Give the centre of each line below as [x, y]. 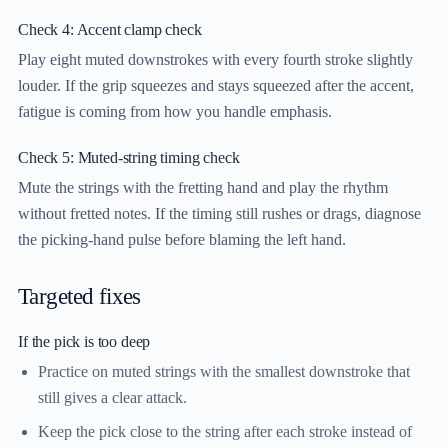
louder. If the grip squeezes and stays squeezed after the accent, [216, 86]
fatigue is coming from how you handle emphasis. [175, 112]
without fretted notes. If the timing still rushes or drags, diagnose [219, 214]
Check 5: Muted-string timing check [129, 158]
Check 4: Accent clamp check [110, 30]
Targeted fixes [79, 296]
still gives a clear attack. [112, 398]
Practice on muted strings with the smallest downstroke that [224, 372]
